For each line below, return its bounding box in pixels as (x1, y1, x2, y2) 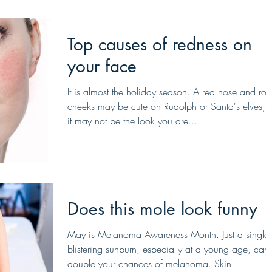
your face (67, 55, 137, 77)
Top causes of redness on (67, 33, 252, 55)
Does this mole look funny (67, 198, 257, 220)
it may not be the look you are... (67, 114, 197, 127)
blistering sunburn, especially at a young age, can (67, 242, 269, 256)
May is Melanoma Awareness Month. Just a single (67, 228, 269, 242)
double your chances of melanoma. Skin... (67, 257, 240, 271)
